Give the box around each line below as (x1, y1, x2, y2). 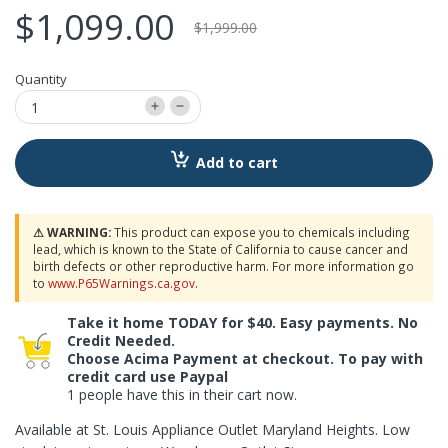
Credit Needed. (67, 331, 175, 351)
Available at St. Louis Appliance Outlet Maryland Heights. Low (15, 420, 410, 440)
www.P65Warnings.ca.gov (48, 275, 195, 292)
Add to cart (195, 153, 278, 173)
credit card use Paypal (67, 367, 228, 387)
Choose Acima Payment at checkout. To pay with (67, 349, 423, 369)
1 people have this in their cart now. (67, 385, 297, 405)
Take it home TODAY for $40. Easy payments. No (67, 313, 418, 333)
